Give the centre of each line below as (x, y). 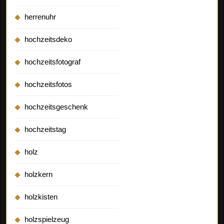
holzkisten (41, 196)
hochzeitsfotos (48, 84)
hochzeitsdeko (48, 39)
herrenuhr (40, 16)
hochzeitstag (45, 129)
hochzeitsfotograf (52, 61)
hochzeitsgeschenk (56, 106)
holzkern (38, 174)
